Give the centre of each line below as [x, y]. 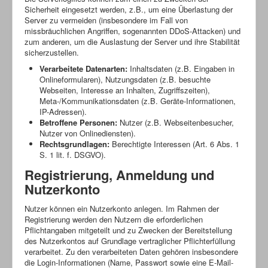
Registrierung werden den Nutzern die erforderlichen [114, 219]
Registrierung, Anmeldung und [119, 174]
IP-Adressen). [63, 111]
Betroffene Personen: [78, 122]
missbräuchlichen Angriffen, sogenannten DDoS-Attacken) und [133, 31]
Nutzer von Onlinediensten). [88, 133]
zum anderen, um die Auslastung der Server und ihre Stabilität [132, 41]
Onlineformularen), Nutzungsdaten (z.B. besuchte [125, 79]
